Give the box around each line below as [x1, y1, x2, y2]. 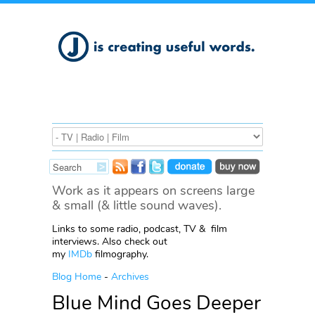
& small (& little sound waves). [52, 197, 221, 214]
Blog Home [52, 270, 101, 283]
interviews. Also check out [52, 235, 167, 248]
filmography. [92, 247, 148, 261]
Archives [111, 270, 149, 283]
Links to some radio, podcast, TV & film [52, 222, 227, 236]
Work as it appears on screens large [52, 182, 255, 199]
